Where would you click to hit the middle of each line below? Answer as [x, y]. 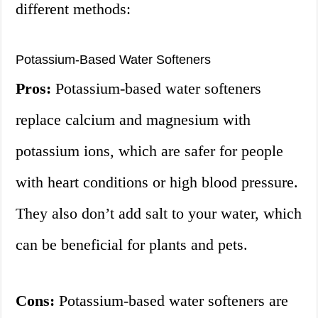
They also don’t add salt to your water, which [159, 214]
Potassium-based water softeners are [172, 301]
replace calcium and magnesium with [133, 120]
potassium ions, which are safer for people [150, 151]
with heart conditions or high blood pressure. [157, 182]
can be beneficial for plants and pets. [132, 245]
